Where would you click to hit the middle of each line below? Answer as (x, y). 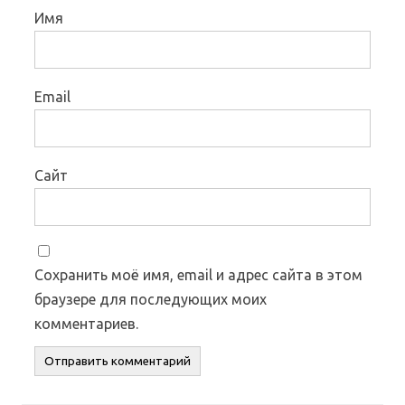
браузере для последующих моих (151, 299)
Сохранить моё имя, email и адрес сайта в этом (198, 274)
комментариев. (86, 323)
